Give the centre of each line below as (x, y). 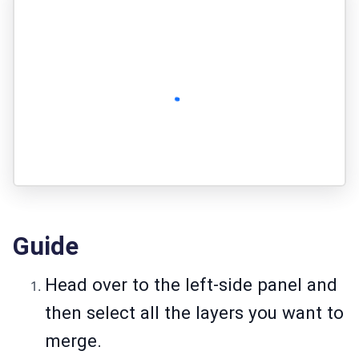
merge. (73, 341)
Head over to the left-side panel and (191, 285)
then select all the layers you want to (194, 313)
